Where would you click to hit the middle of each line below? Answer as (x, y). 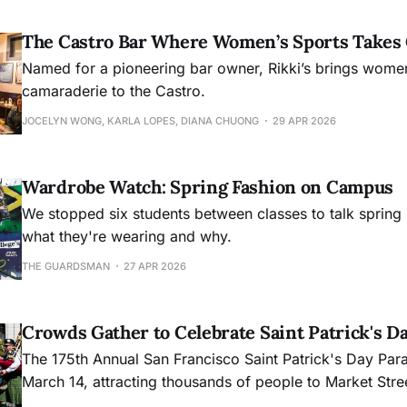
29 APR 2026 (304, 120)
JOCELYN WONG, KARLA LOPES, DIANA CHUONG (140, 120)
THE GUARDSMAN (66, 266)
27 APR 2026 (155, 266)
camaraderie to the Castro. (114, 90)
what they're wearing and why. (127, 236)
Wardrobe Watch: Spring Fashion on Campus (208, 186)
